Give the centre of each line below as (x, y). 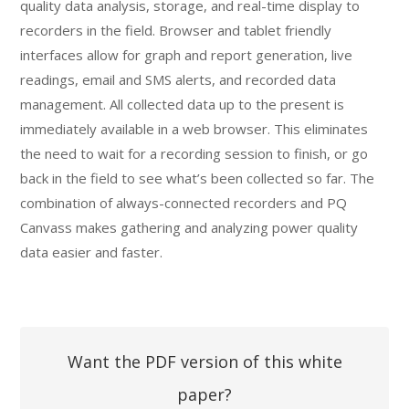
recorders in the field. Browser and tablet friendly (176, 30)
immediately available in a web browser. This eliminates (194, 128)
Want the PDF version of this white (204, 361)
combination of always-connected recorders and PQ (184, 202)
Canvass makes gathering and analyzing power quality (189, 227)
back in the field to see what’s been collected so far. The (198, 178)
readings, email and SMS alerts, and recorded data (178, 79)
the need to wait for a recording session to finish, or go (194, 153)
